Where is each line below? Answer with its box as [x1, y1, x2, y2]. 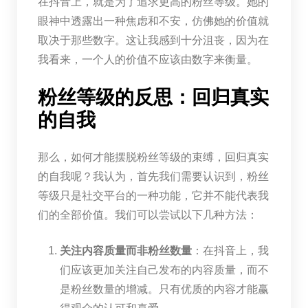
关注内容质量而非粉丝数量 [59, 244, 192, 256]
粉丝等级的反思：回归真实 [37, 85, 269, 109]
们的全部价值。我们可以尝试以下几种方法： [37, 208, 258, 221]
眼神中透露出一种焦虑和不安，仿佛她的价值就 [37, 14, 269, 27]
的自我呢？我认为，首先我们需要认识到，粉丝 [37, 170, 269, 182]
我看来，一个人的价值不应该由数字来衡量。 [37, 53, 258, 65]
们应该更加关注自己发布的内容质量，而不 [59, 263, 269, 276]
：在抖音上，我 [191, 244, 269, 256]
